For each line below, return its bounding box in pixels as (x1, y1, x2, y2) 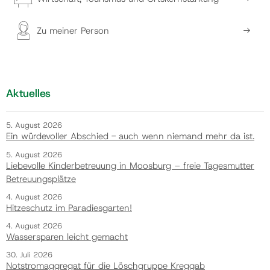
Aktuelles (6, 86, 51, 101)
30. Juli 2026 (6, 250, 52, 260)
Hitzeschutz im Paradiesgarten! (6, 201, 132, 214)
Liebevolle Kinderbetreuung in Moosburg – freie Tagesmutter (6, 159, 254, 172)
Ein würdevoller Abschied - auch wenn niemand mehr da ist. (6, 130, 254, 143)
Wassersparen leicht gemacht (6, 231, 128, 243)
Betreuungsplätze (6, 172, 76, 185)
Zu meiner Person (37, 24, 109, 37)
